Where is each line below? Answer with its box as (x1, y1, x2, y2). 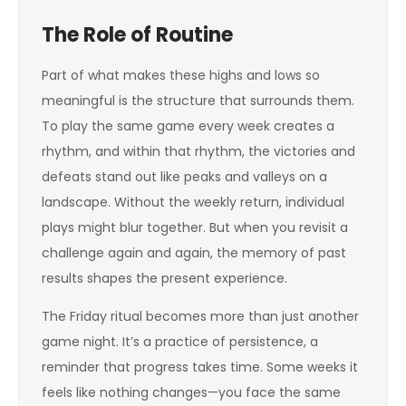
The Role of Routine (42, 21, 233, 49)
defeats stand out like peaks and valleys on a (42, 168, 327, 186)
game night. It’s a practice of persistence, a (42, 333, 318, 351)
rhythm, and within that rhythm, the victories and (42, 142, 355, 160)
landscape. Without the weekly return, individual (42, 193, 344, 211)
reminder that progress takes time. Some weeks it (42, 358, 358, 376)
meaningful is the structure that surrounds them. (42, 92, 354, 110)
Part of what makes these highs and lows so (42, 66, 320, 84)
